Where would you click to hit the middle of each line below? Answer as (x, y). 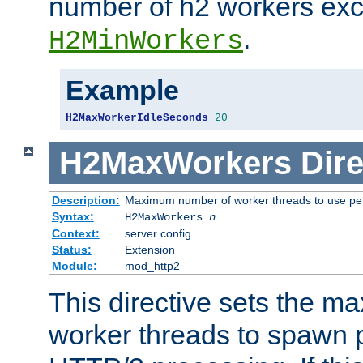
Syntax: (73, 217)
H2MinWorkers (146, 41)
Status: (71, 250)
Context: (75, 234)
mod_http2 (152, 266)
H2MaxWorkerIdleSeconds (137, 117)
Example (122, 90)
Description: (85, 201)
